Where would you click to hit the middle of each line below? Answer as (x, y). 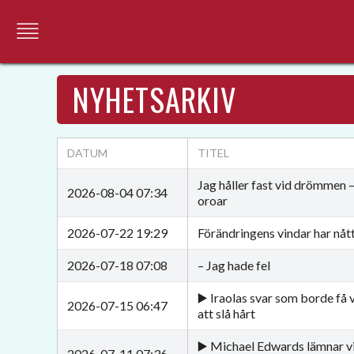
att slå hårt (226, 313)
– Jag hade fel (234, 265)
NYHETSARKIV (154, 99)
